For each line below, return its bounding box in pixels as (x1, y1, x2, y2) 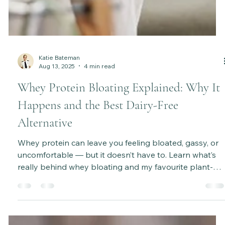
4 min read (84, 106, 116, 114)
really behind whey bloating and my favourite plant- (18, 205, 213, 216)
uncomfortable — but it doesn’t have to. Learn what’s (18, 193, 216, 204)
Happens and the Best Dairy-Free (18, 141, 179, 157)
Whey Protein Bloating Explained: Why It (18, 124, 220, 139)
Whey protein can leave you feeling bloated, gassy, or (18, 181, 219, 192)
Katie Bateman (39, 97, 80, 105)
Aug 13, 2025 (39, 106, 75, 114)
